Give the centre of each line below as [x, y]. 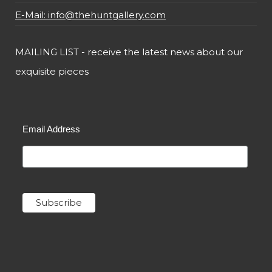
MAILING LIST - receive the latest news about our [129, 52]
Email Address [51, 129]
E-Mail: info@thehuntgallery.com [90, 15]
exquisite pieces [52, 72]
